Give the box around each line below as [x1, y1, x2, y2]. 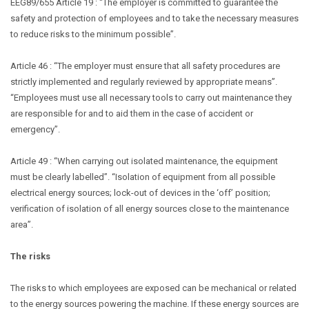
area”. [10, 219, 35, 230]
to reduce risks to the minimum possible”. [10, 29, 178, 39]
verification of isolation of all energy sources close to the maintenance [10, 203, 289, 214]
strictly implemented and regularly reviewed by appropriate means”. [10, 77, 277, 87]
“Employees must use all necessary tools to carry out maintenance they [10, 92, 292, 103]
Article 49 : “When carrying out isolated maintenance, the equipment [10, 156, 278, 166]
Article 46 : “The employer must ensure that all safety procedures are [10, 61, 280, 71]
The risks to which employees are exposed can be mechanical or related [10, 283, 297, 293]
